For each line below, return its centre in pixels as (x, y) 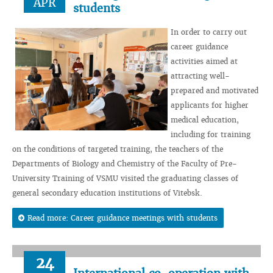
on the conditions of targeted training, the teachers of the (118, 149)
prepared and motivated (214, 90)
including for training (211, 134)
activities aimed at (204, 61)
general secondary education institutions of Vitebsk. (107, 193)
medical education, (205, 120)
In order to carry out (209, 32)
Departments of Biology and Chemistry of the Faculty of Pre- (125, 164)
